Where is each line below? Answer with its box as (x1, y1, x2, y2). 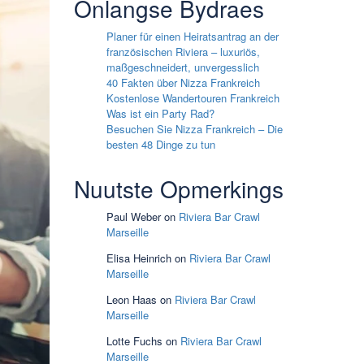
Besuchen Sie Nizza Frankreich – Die (106, 121, 283, 136)
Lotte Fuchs (106, 333, 162, 349)
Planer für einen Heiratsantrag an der (106, 28, 279, 44)
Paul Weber (106, 209, 161, 224)
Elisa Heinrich (106, 250, 171, 266)
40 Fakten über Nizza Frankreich (106, 75, 260, 90)
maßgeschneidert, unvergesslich (106, 59, 259, 75)
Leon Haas (106, 292, 157, 307)
